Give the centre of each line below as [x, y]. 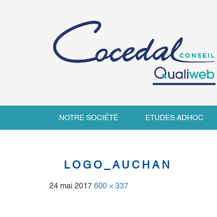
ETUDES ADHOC [174, 118]
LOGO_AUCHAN [118, 165]
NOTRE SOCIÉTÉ [89, 118]
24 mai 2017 [71, 186]
